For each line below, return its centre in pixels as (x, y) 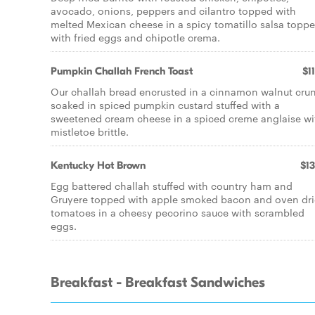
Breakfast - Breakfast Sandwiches (158, 283)
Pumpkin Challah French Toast (122, 71)
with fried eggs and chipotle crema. (135, 37)
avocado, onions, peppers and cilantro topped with (173, 11)
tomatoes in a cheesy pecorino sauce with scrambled (178, 212)
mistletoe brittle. (90, 131)
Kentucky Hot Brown (98, 165)
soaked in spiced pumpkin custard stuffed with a (165, 105)
